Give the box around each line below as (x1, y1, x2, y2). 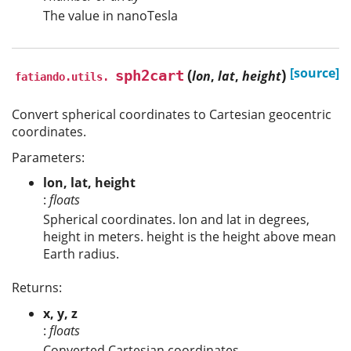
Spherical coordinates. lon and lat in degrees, (43, 211, 309, 229)
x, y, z (43, 304, 78, 322)
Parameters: (12, 148, 85, 166)
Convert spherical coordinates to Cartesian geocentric (12, 106, 331, 124)
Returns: (12, 279, 62, 297)
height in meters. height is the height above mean (43, 228, 336, 246)
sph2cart (115, 67, 184, 85)
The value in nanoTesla (43, 7, 178, 25)
